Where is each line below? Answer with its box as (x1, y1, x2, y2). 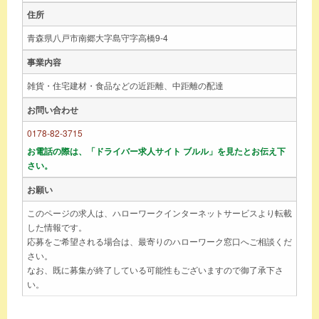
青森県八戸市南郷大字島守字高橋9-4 (27, 31, 168, 43)
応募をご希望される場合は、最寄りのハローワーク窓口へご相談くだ (27, 234, 292, 247)
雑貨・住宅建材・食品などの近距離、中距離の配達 (27, 78, 224, 91)
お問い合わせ (27, 103, 78, 116)
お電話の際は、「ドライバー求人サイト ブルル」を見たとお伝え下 (27, 144, 286, 157)
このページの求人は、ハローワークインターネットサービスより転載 (27, 206, 292, 219)
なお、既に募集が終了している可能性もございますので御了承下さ (27, 263, 283, 276)
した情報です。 (27, 220, 87, 233)
